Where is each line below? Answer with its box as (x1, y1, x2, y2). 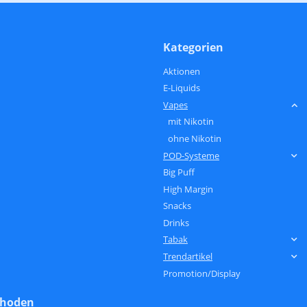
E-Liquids (163, 82, 200, 95)
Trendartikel (163, 250, 212, 263)
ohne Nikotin (168, 132, 221, 145)
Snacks (163, 199, 191, 212)
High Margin (163, 182, 213, 195)
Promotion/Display (163, 267, 241, 280)
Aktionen (163, 64, 200, 77)
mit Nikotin (168, 115, 214, 128)
